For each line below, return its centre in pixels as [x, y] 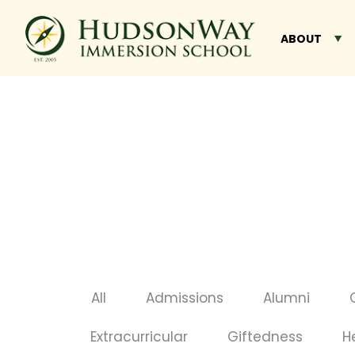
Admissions [185, 298]
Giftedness [265, 337]
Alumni [286, 298]
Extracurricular [139, 337]
